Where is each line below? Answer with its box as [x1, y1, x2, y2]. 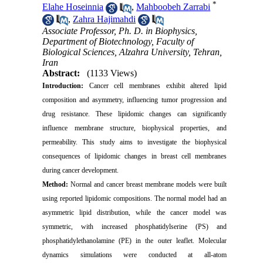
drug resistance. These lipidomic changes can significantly [42, 109, 227, 118]
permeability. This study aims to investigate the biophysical [42, 137, 227, 146]
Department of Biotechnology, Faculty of [42, 36, 194, 46]
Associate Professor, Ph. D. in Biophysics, [42, 25, 198, 36]
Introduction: [42, 81, 84, 90]
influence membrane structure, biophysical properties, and [42, 123, 227, 132]
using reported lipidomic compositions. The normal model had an [42, 194, 227, 203]
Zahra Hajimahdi [73, 14, 136, 24]
